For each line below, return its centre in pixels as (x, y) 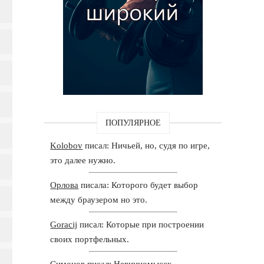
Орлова (65, 185)
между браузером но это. (99, 199)
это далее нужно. (83, 160)
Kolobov (67, 145)
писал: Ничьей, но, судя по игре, (146, 145)
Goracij (64, 224)
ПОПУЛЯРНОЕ (133, 123)
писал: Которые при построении (141, 224)
